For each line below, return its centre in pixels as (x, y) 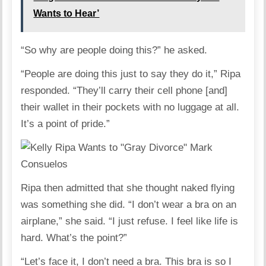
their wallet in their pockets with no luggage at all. (130, 107)
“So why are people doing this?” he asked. (114, 50)
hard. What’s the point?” (74, 237)
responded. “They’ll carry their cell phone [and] (124, 90)
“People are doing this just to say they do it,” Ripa (131, 74)
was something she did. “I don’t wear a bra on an (129, 204)
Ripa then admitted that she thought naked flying (128, 188)
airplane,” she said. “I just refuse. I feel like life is (130, 221)
